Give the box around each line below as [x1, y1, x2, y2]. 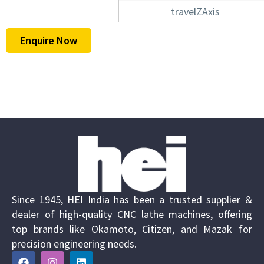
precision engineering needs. [12, 237, 137, 251]
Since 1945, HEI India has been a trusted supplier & [12, 193, 252, 207]
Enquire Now [20, 34, 77, 48]
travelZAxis [171, 5, 220, 19]
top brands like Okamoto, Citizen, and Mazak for [12, 222, 252, 236]
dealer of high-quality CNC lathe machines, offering [12, 207, 252, 222]
